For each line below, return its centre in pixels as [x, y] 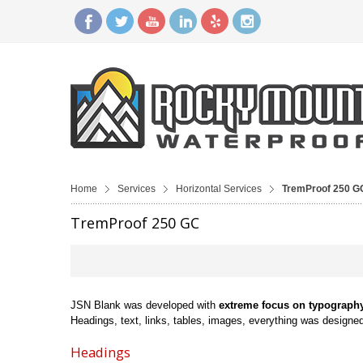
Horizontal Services [219, 189]
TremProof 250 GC [135, 222]
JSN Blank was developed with [145, 305]
